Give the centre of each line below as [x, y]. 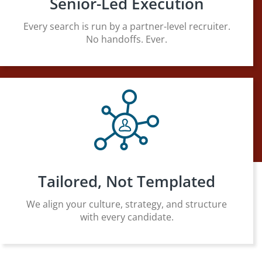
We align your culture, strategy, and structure [127, 204]
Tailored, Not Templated [127, 181]
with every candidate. [127, 217]
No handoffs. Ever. [127, 39]
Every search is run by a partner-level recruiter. [127, 26]
